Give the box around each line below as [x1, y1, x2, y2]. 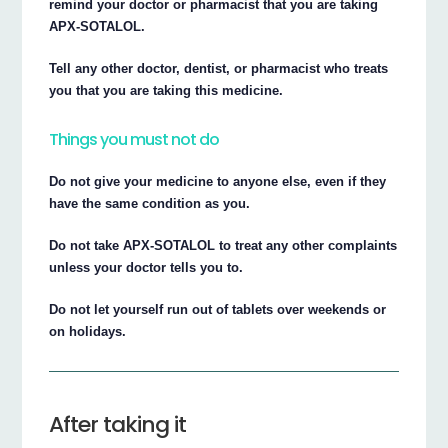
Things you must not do [49, 127, 220, 151]
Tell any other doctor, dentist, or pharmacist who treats [49, 60, 389, 76]
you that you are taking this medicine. [49, 82, 284, 98]
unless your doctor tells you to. [49, 259, 244, 275]
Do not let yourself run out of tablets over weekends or [49, 301, 387, 317]
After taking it [49, 408, 187, 440]
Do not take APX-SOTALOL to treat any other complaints [49, 237, 398, 253]
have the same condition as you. [49, 195, 251, 211]
